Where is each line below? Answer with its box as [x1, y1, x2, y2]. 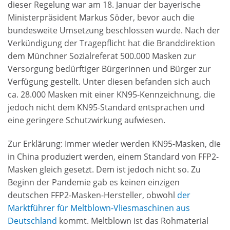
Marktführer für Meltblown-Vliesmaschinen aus [8, 202, 190, 214]
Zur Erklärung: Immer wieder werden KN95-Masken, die [8, 138, 221, 150]
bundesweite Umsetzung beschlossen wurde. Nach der [8, 25, 220, 36]
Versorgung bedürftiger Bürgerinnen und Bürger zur [8, 63, 211, 75]
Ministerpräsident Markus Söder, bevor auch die [8, 12, 195, 24]
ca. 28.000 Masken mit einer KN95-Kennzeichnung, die [8, 89, 215, 101]
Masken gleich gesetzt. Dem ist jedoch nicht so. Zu [8, 164, 201, 176]
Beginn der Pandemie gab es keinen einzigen [8, 177, 180, 188]
